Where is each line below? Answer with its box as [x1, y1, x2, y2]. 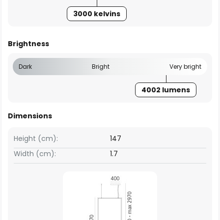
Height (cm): [14, 134, 58, 143]
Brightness [8, 39, 49, 49]
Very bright [169, 62, 201, 71]
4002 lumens [141, 85, 191, 95]
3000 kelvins [73, 9, 120, 19]
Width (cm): [14, 149, 56, 159]
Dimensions [8, 111, 52, 121]
